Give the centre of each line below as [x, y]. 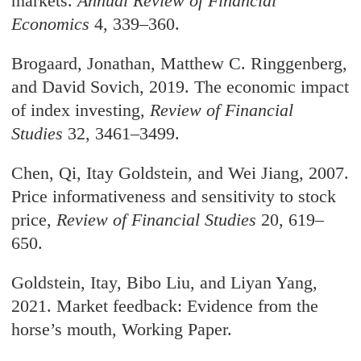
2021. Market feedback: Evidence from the [165, 306]
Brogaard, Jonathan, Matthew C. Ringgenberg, [180, 64]
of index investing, [81, 110]
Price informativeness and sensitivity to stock [174, 197]
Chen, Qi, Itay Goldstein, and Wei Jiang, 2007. [180, 173]
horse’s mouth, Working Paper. [122, 330]
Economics [51, 24]
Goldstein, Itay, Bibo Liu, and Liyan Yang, [165, 283]
